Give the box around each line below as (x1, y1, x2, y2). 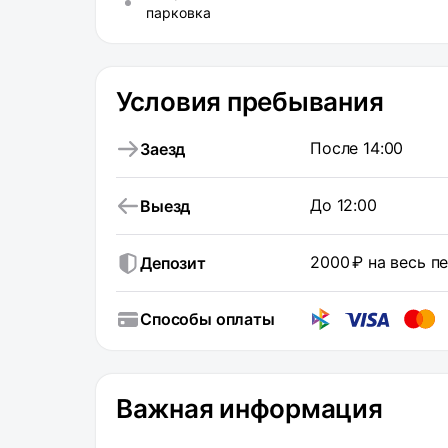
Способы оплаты (140, 309, 275, 329)
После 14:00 (310, 138, 404, 158)
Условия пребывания (116, 86, 384, 117)
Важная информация (116, 393, 383, 424)
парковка (146, 4, 211, 21)
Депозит (140, 253, 206, 273)
